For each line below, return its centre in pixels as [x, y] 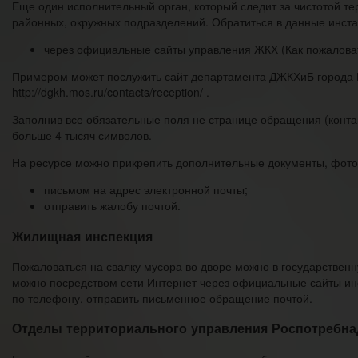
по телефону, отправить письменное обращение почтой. [162, 298]
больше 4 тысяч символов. [82, 135]
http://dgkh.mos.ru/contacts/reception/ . [111, 92]
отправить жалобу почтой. [112, 206]
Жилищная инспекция [82, 236]
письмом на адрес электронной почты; [146, 190]
